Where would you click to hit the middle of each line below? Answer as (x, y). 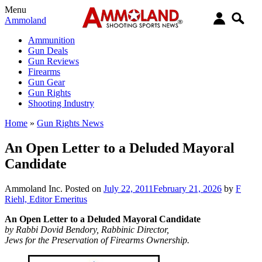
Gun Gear (46, 82)
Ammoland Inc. (34, 188)
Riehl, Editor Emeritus (46, 199)
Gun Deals (48, 51)
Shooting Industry (61, 103)
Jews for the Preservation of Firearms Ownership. (97, 240)
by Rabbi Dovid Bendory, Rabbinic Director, (87, 229)
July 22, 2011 (128, 188)
